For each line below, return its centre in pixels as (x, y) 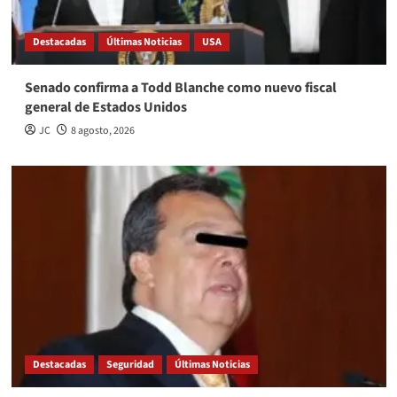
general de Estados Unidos (105, 107)
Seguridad (130, 364)
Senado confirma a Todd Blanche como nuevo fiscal (180, 87)
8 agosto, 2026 (102, 130)
